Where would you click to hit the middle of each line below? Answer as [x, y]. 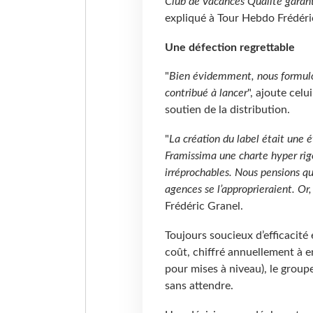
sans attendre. [199, 286]
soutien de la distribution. [227, 110]
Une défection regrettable [230, 47]
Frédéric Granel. [204, 206]
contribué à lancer [206, 93]
